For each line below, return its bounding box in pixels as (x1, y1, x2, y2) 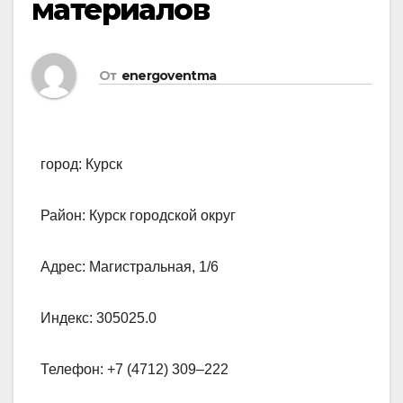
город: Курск (40, 157, 122, 173)
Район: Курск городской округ (40, 208, 236, 224)
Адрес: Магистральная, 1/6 (40, 259, 219, 275)
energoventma (121, 67, 217, 84)
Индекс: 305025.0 (40, 310, 157, 327)
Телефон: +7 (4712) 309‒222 (40, 362, 228, 378)
